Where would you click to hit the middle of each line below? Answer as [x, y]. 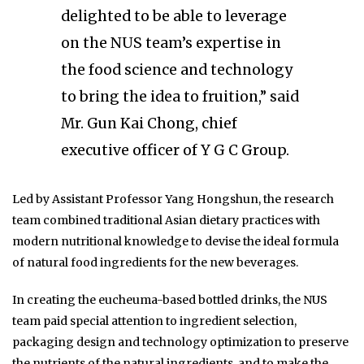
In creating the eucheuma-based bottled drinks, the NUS [170, 300]
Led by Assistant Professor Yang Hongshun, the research [173, 199]
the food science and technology [177, 70]
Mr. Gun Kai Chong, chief [149, 124]
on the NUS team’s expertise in [171, 43]
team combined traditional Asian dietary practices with [166, 221]
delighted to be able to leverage [174, 17]
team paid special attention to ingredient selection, [154, 321]
